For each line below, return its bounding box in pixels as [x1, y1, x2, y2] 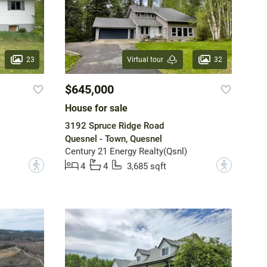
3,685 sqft [126, 161, 166, 172]
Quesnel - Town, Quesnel [64, 133, 162, 145]
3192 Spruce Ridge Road [64, 120, 164, 132]
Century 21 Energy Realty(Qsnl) [64, 146, 187, 157]
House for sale [64, 103, 128, 114]
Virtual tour [126, 55, 163, 64]
